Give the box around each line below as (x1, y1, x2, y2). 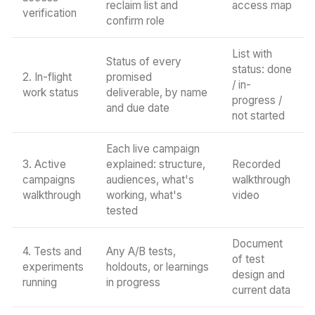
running (22, 276, 57, 289)
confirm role (106, 14, 165, 27)
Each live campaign (106, 142, 200, 155)
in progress (106, 276, 160, 289)
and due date (106, 101, 169, 115)
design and (232, 268, 285, 281)
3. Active (22, 157, 66, 171)
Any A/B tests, (106, 245, 176, 258)
